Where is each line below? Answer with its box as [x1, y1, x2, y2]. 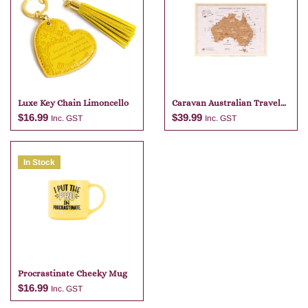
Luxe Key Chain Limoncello [18, 98, 129, 109]
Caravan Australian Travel [172, 98, 280, 109]
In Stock [23, 157, 55, 168]
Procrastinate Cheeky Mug [18, 268, 127, 279]
